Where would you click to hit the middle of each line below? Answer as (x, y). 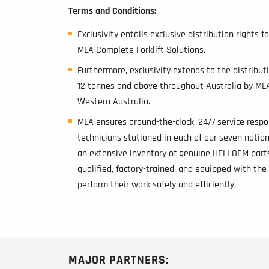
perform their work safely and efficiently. (158, 184)
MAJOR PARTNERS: (119, 260)
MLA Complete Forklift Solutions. (141, 50)
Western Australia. (114, 101)
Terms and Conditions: (112, 11)
